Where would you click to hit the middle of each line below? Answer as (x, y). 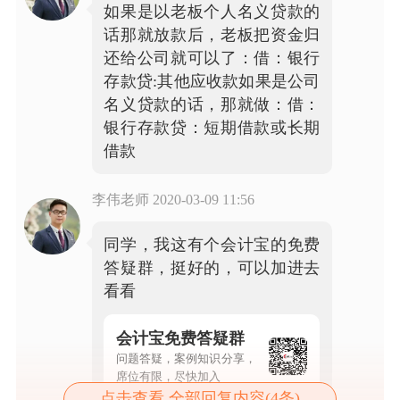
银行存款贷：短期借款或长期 (212, 127)
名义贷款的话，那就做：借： (212, 104)
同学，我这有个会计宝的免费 (212, 245)
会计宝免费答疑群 (180, 338)
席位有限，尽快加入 (168, 376)
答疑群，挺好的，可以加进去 (212, 268)
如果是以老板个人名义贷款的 (212, 11)
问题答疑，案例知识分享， (186, 358)
